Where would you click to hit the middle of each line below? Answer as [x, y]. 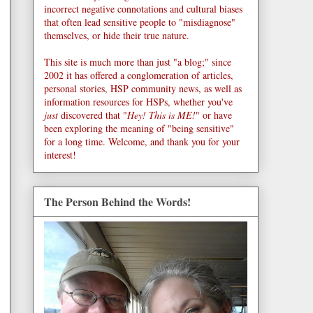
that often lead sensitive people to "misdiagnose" [140, 22]
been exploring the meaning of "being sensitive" [139, 128]
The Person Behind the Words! [117, 202]
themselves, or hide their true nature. [117, 35]
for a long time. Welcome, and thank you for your [142, 141]
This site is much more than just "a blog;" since [138, 61]
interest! [60, 154]
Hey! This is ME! [161, 115]
